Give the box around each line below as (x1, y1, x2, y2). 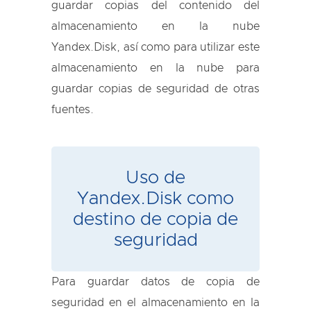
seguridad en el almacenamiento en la (51, 297, 260, 308)
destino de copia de (73, 210, 238, 228)
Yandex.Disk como (77, 190, 234, 208)
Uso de (126, 169, 185, 187)
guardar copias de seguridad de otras (51, 83, 260, 94)
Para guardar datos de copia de (51, 276, 260, 287)
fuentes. (51, 104, 94, 115)
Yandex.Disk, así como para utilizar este (51, 42, 260, 53)
